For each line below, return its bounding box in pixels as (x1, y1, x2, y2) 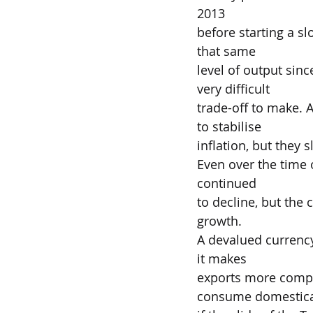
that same (197, 43, 256, 59)
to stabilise (197, 118, 261, 135)
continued (197, 175, 256, 191)
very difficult (197, 80, 270, 97)
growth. (197, 212, 242, 229)
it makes (197, 250, 247, 267)
